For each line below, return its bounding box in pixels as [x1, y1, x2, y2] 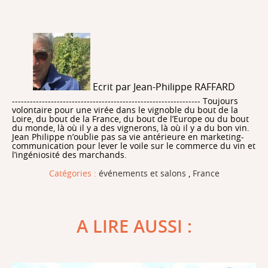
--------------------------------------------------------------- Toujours [12, 95, 238, 106]
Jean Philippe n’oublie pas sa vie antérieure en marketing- [12, 131, 244, 142]
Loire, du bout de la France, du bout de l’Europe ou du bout [12, 113, 249, 124]
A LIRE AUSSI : [76, 214, 192, 238]
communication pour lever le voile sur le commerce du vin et [12, 140, 255, 151]
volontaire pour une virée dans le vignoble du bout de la [12, 104, 238, 115]
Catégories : [48, 167, 99, 179]
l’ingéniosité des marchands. [12, 149, 127, 160]
